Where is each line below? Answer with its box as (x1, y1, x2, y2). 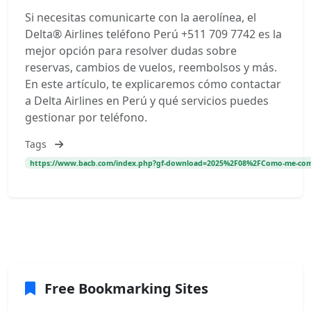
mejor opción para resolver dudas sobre (25, 43, 237, 58)
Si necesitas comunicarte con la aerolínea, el (25, 10, 256, 25)
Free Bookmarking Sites (41, 278, 208, 298)
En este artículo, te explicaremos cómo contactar (25, 76, 281, 92)
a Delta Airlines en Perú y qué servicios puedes (25, 93, 269, 108)
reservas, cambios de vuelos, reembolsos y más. (25, 60, 277, 75)
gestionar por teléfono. (25, 110, 147, 125)
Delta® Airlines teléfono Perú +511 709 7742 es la (25, 26, 282, 42)
